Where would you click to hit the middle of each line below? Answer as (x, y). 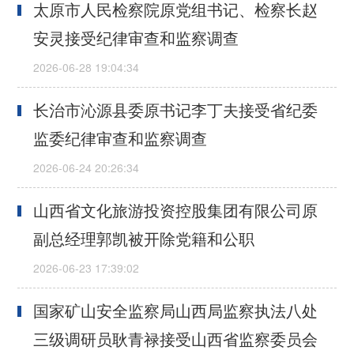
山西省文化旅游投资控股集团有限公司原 (176, 210)
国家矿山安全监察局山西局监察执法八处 (176, 311)
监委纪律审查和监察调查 (121, 138)
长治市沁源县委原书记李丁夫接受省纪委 (176, 110)
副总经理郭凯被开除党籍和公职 (144, 239)
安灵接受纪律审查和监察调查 (136, 38)
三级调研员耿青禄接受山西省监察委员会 (176, 339)
